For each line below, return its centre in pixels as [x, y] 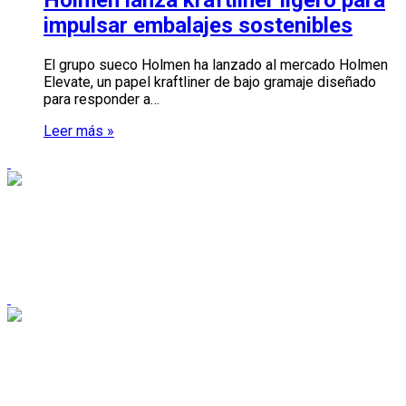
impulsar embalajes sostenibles [198, 25]
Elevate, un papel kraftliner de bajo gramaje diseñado [210, 82]
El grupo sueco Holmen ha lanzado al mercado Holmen [216, 64]
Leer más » [79, 130]
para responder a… [101, 99]
